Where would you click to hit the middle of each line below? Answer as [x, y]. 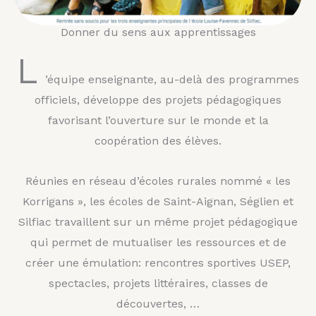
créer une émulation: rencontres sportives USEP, [158, 262]
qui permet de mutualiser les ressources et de [158, 242]
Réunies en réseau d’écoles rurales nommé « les [158, 181]
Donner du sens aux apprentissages [158, 32]
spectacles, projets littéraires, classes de [158, 283]
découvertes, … [158, 303]
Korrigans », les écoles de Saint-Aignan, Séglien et [158, 201]
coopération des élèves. [158, 140]
